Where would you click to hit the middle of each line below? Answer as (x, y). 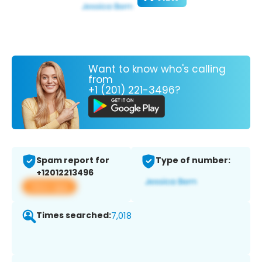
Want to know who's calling (157, 69)
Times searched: (74, 216)
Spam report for (73, 161)
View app (49, 187)
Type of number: (193, 161)
